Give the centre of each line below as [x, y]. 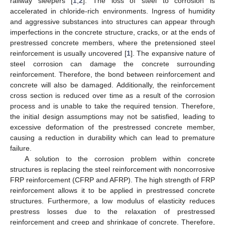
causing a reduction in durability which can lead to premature [113, 137]
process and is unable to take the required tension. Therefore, [113, 106]
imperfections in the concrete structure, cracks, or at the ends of [113, 32]
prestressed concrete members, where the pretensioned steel [113, 42]
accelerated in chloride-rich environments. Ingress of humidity [113, 11]
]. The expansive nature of [173, 53]
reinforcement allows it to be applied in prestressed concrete [113, 190]
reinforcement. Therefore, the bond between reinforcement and [113, 74]
